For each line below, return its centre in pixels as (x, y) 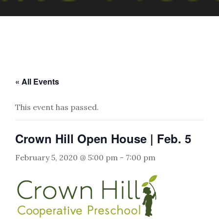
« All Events (37, 81)
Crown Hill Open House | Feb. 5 (103, 138)
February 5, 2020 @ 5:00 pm (67, 157)
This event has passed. (57, 107)
